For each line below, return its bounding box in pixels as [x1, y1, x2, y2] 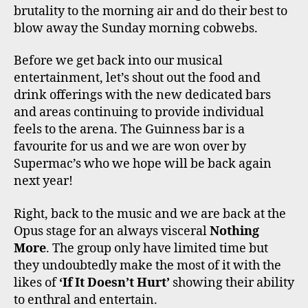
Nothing [210, 223, 259, 239]
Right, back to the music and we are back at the [14, 206, 286, 222]
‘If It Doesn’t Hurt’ [59, 274, 170, 291]
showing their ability [170, 274, 294, 291]
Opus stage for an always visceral [14, 223, 210, 239]
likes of [14, 274, 59, 291]
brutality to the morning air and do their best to [14, 3, 287, 19]
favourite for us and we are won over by [14, 139, 246, 155]
